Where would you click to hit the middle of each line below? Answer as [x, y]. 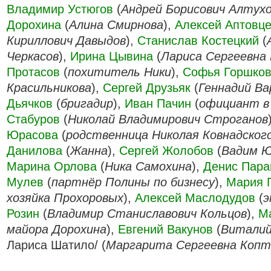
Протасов [33, 72]
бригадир [87, 103]
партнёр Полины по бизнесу [133, 182]
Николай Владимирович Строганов [168, 119]
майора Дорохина [57, 229]
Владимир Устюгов [60, 9]
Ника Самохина [148, 166]
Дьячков [30, 103]
